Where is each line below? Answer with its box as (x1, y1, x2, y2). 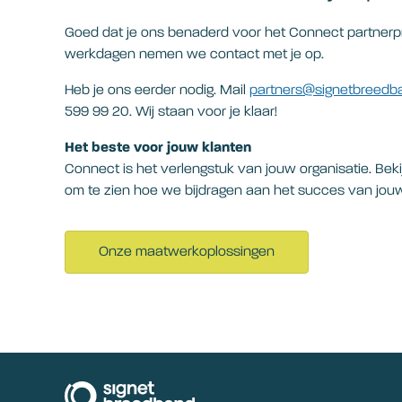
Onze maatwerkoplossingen (99, 245, 275, 259)
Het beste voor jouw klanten (65, 141, 251, 155)
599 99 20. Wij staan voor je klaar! (65, 105, 277, 119)
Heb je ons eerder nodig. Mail (65, 83, 249, 98)
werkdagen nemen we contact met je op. (65, 48, 324, 62)
